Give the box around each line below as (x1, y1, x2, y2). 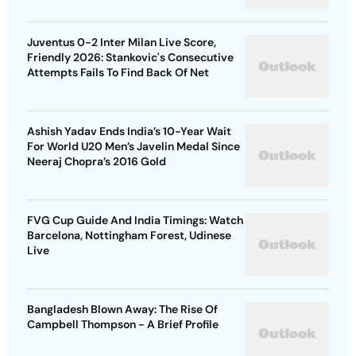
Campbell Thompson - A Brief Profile (27, 317, 219, 332)
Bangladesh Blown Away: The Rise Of (27, 302, 218, 317)
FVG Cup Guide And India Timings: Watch (27, 213, 243, 228)
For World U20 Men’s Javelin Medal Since (27, 139, 240, 154)
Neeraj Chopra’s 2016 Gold (27, 154, 166, 169)
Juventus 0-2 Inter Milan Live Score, (27, 35, 216, 50)
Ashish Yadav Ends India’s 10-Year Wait (27, 124, 231, 139)
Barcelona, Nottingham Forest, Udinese (27, 228, 231, 243)
